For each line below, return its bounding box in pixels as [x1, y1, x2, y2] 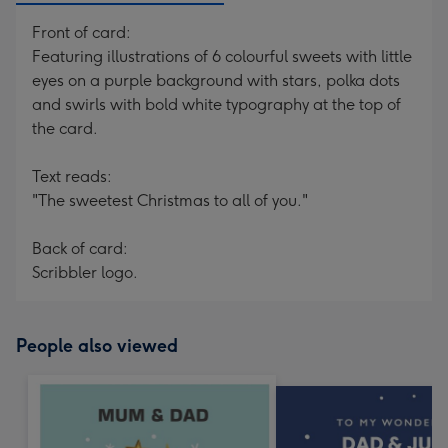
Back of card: [32, 239, 128, 258]
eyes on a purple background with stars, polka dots [32, 71, 400, 90]
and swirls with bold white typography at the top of [32, 95, 401, 114]
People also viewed [16, 335, 178, 357]
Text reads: [32, 167, 112, 186]
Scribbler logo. [32, 263, 138, 282]
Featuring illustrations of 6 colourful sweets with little [32, 47, 412, 66]
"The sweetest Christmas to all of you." [32, 191, 308, 210]
